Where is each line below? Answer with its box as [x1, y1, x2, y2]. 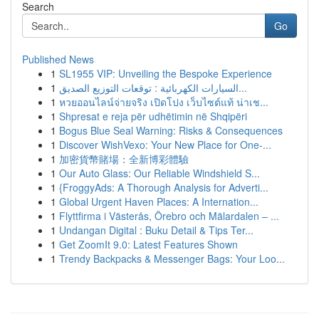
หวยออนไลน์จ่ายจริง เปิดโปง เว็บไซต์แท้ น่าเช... [59, 95, 268, 109]
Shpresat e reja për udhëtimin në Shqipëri [59, 109, 247, 123]
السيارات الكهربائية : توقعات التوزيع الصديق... [239, 80, 247, 95]
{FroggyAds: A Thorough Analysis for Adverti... [59, 180, 268, 194]
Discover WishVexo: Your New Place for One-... [59, 137, 271, 152]
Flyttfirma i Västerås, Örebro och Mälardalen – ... [59, 209, 279, 223]
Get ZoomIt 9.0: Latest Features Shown [59, 237, 238, 251]
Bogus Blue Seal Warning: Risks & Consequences [59, 123, 283, 137]
